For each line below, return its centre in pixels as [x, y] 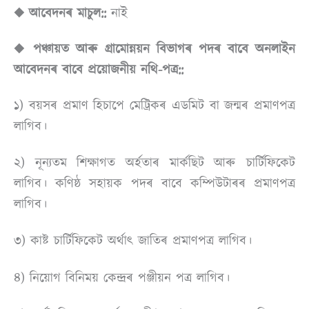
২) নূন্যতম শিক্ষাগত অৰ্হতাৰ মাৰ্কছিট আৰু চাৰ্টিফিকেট [154, 162]
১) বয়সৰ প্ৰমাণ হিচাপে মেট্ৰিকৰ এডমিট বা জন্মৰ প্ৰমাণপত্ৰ [154, 105]
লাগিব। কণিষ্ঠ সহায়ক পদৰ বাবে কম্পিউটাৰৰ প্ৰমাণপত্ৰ [154, 183]
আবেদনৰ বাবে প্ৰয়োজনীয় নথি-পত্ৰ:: [99, 69]
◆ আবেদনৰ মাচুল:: [60, 13]
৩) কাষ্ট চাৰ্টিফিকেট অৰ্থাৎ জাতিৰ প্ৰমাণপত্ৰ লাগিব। [135, 241]
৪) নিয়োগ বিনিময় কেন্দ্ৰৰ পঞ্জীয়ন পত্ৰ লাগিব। [124, 278]
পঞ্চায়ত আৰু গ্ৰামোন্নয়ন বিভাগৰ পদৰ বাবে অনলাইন [164, 49]
